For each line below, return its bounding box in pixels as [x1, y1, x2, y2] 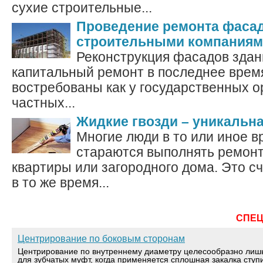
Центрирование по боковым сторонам [18, 234, 185, 244]
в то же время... [12, 176, 109, 190]
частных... [12, 96, 75, 110]
